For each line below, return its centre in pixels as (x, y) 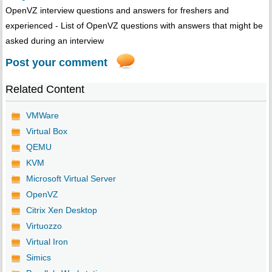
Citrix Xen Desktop (61, 210)
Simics (38, 257)
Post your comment (56, 62)
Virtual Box (46, 131)
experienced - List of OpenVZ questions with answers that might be (134, 25)
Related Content (45, 89)
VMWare (42, 115)
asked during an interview (54, 40)
